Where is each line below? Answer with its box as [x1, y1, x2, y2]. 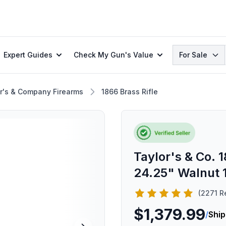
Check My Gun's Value [74, 50, 153, 59]
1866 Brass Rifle [101, 87, 158, 96]
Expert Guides [4, 50, 52, 59]
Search [172, 45, 200, 55]
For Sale [179, 50, 207, 59]
